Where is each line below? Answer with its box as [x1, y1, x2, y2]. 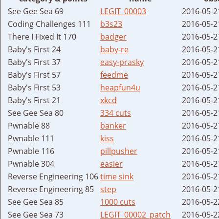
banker [100, 120, 126, 131]
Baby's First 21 [8, 94, 61, 106]
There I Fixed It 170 [8, 31, 76, 42]
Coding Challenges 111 [8, 18, 91, 29]
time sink [100, 171, 133, 182]
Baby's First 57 [8, 69, 61, 80]
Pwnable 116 [8, 145, 54, 156]
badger [100, 31, 127, 42]
